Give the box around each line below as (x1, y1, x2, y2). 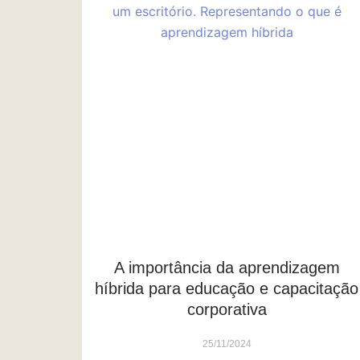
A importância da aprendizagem (113, 259, 340, 277)
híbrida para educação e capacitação (95, 280, 358, 298)
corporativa (186, 301, 267, 319)
